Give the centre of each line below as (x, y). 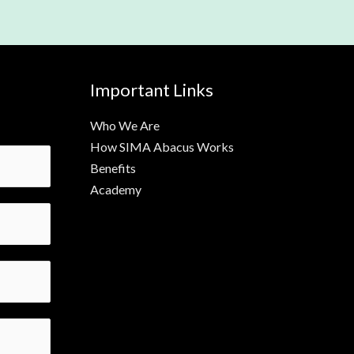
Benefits (113, 168)
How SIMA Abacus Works (162, 147)
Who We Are (124, 126)
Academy (115, 190)
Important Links (151, 89)
